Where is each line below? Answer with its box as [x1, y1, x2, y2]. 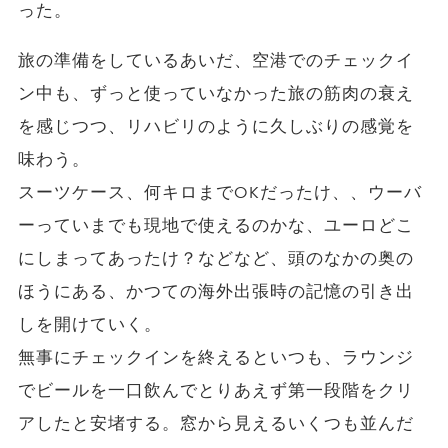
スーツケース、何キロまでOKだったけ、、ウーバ [17, 182, 423, 204]
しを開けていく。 [17, 314, 162, 336]
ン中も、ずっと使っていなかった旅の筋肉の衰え [17, 83, 415, 105]
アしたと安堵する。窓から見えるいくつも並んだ [17, 413, 415, 435]
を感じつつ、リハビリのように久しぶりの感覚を [17, 116, 415, 138]
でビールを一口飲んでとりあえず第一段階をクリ [17, 380, 415, 402]
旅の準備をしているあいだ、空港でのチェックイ [17, 50, 415, 72]
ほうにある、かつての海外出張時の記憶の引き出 [17, 281, 415, 303]
